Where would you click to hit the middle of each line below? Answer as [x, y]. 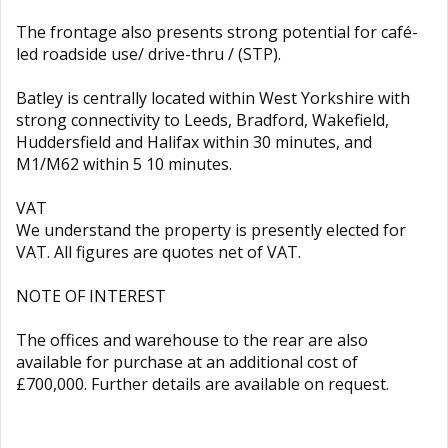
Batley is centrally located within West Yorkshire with [213, 98]
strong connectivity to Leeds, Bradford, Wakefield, [202, 120]
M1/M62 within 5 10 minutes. [124, 164]
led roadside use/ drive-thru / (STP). [148, 54]
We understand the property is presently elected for [211, 230]
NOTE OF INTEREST [91, 296]
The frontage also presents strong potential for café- [217, 32]
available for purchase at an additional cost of [187, 362]
